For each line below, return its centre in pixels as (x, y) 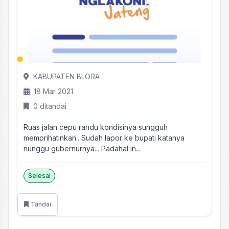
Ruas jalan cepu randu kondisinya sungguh (96, 127)
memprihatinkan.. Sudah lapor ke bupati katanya (104, 138)
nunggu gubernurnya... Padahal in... (82, 148)
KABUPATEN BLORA (66, 76)
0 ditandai (50, 106)
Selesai (39, 176)
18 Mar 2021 (53, 91)
